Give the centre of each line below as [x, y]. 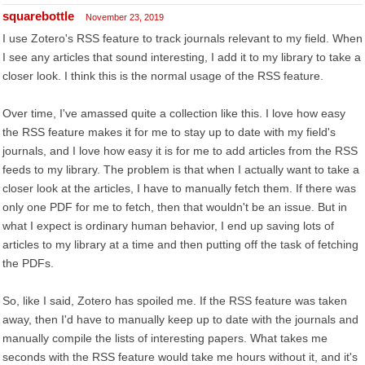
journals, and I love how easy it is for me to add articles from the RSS [180, 151]
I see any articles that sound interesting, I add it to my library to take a [182, 57]
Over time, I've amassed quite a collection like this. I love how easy [174, 113]
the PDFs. [28, 263]
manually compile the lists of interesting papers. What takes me [165, 338]
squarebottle [38, 16]
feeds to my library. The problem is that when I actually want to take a [181, 169]
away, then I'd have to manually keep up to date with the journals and [180, 319]
